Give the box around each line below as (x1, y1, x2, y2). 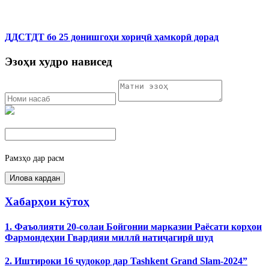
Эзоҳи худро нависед (5, 55, 112, 68)
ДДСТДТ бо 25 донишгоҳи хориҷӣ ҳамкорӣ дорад (5, 31, 219, 42)
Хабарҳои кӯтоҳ (5, 195, 89, 208)
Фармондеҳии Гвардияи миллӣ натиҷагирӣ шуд (5, 232, 213, 243)
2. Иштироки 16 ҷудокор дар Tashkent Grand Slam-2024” (5, 255, 247, 266)
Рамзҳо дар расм (5, 153, 64, 163)
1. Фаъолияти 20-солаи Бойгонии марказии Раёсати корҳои (5, 221, 262, 232)
